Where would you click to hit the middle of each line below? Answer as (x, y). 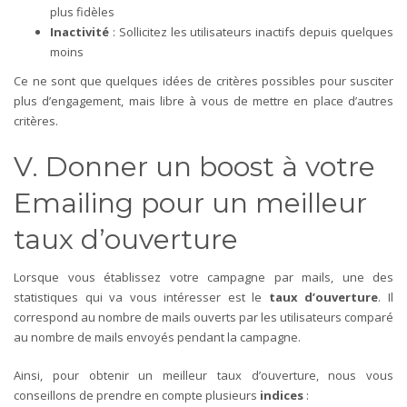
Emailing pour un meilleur (190, 203)
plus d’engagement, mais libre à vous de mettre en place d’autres (203, 100)
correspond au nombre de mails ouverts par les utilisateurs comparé (203, 317)
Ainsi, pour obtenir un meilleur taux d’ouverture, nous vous (203, 375)
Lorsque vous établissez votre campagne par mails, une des (203, 277)
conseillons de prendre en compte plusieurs (137, 395)
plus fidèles (82, 11)
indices (283, 395)
